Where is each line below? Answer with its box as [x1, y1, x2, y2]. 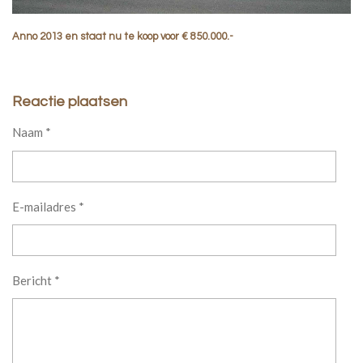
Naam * [12, 125, 51, 140]
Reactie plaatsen [12, 94, 127, 110]
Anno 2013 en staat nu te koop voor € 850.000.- [12, 31, 233, 43]
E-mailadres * [12, 199, 84, 214]
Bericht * [12, 273, 60, 288]
